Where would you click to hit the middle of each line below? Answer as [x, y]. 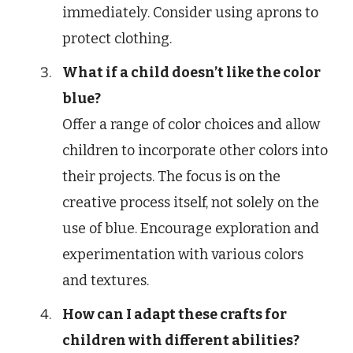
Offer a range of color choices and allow [191, 124]
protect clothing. [117, 38]
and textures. [106, 280]
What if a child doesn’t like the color [191, 72]
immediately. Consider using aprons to [190, 12]
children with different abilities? [181, 340]
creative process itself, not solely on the [191, 202]
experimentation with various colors [183, 254]
